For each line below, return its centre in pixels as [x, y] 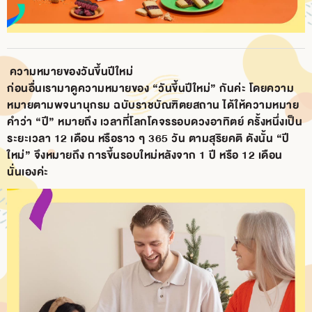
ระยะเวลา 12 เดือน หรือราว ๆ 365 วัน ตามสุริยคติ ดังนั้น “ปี [148, 139]
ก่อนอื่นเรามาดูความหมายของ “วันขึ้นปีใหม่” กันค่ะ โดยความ [150, 88]
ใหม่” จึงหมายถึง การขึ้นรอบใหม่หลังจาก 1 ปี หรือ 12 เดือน [145, 155]
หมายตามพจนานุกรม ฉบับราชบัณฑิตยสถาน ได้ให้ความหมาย [153, 105]
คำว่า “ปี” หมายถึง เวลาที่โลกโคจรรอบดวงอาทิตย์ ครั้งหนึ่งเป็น [155, 122]
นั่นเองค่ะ [28, 172]
